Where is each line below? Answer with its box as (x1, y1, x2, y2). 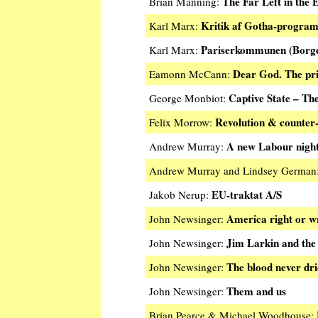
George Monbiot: (149, 91, 229, 106)
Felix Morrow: (149, 115, 215, 130)
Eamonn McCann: (149, 67, 233, 82)
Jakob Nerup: (149, 187, 212, 202)
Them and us (226, 283, 286, 300)
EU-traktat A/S (212, 187, 282, 203)
